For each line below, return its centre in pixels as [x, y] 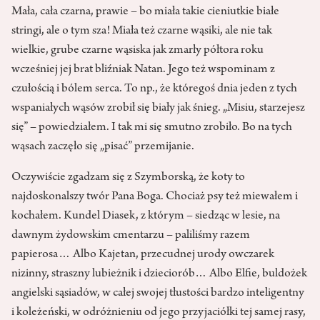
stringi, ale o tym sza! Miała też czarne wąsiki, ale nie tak [142, 31]
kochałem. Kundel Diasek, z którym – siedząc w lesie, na [146, 216]
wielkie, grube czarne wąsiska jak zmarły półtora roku [137, 50]
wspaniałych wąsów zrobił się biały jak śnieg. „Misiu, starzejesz [158, 108]
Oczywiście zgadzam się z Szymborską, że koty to [128, 177]
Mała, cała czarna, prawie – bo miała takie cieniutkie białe [145, 12]
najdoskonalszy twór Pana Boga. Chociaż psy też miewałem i [155, 197]
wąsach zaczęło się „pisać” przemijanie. [103, 147]
